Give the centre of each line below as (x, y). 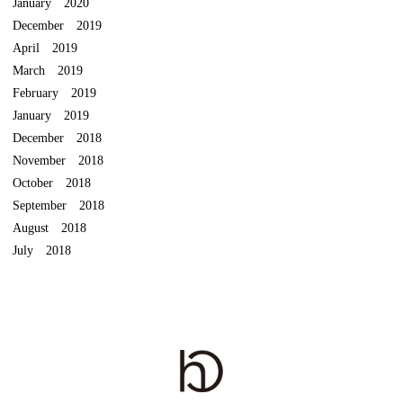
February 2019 (54, 92)
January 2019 (51, 115)
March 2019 (48, 70)
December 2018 (57, 137)
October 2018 (52, 182)
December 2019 (57, 25)
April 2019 (45, 47)
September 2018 (58, 205)
